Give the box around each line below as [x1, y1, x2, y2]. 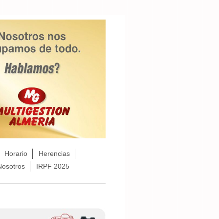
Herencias [38, 150, 70, 158]
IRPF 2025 [36, 162, 69, 171]
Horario [4, 150, 27, 158]
